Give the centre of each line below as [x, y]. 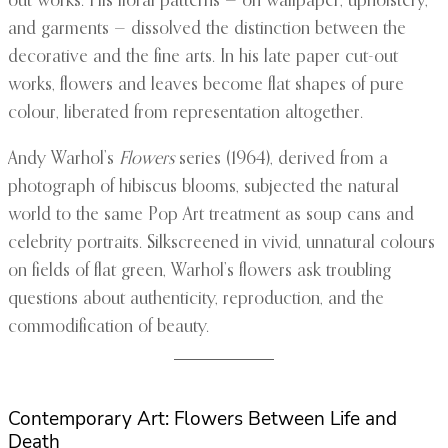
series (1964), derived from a [281, 159]
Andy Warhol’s [63, 159]
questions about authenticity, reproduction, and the [196, 299]
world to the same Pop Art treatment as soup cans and [211, 215]
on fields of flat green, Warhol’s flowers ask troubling [199, 271]
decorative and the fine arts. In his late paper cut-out [203, 57]
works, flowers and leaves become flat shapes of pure [206, 85]
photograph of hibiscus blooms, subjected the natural [203, 187]
